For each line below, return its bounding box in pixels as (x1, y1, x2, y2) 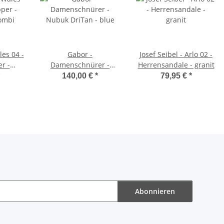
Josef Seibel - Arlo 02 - (139, 49, 184, 59)
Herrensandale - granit (137, 59, 214, 69)
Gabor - (67, 49, 92, 59)
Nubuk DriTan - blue (45, 70, 114, 80)
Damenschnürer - (50, 59, 109, 69)
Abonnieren (135, 186, 175, 196)
